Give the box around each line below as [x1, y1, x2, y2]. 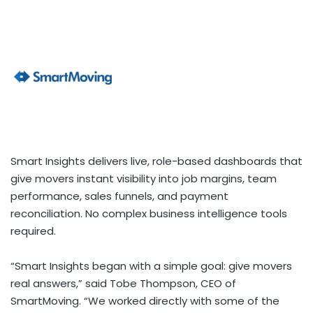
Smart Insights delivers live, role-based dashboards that [10, 154, 303, 169]
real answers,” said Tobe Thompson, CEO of [10, 276, 236, 291]
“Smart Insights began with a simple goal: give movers [10, 259, 292, 274]
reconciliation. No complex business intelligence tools [10, 206, 287, 221]
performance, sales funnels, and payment [10, 189, 228, 204]
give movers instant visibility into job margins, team [10, 171, 277, 187]
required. [10, 224, 56, 239]
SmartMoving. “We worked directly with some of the [10, 293, 279, 309]
